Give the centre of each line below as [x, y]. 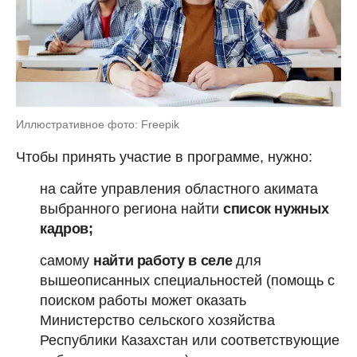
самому [67, 261]
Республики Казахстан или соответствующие [190, 340]
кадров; [67, 229]
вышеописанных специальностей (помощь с [187, 280]
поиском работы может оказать [143, 300]
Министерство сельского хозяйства [157, 320]
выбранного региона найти [131, 209]
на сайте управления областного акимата [179, 189]
